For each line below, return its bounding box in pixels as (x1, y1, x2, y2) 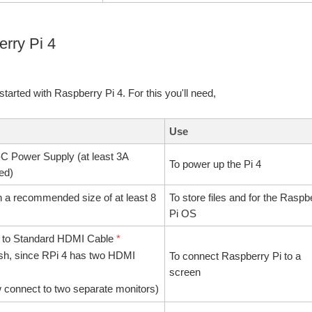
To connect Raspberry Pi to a (169, 250, 301, 263)
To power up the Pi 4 (169, 158, 261, 171)
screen (169, 266, 201, 279)
